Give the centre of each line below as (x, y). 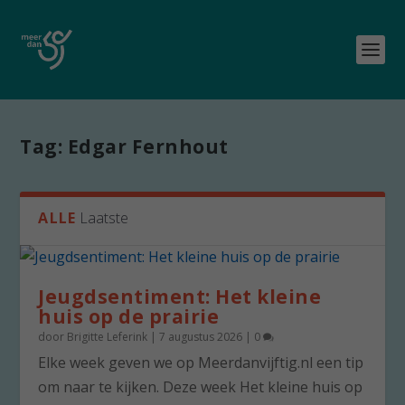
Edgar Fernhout (148, 146)
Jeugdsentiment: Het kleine (180, 297)
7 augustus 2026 (201, 337)
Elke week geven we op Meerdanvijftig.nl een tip (201, 363)
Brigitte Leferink (108, 337)
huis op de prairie (129, 316)
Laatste (104, 218)
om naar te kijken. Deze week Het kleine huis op (201, 387)
